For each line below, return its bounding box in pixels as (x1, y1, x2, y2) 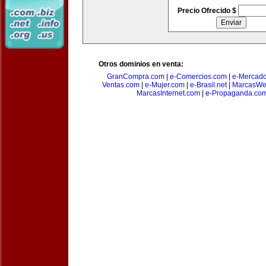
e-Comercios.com (170, 72, 227, 81)
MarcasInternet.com (137, 89, 200, 97)
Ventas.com (102, 81, 140, 89)
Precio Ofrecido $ (177, 7, 238, 15)
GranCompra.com (107, 72, 164, 81)
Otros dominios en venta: (99, 60, 183, 68)
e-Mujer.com (144, 81, 185, 89)
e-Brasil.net (189, 81, 227, 89)
